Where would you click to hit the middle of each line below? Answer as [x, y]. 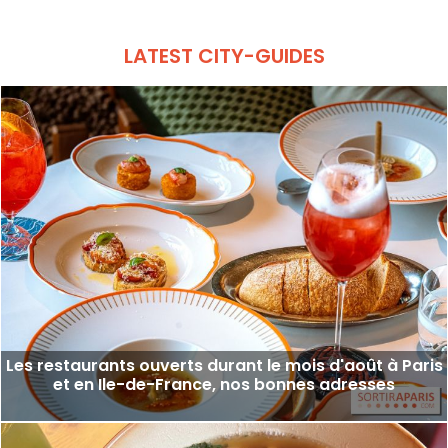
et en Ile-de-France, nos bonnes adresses [224, 384]
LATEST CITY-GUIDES [224, 56]
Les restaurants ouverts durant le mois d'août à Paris [224, 365]
